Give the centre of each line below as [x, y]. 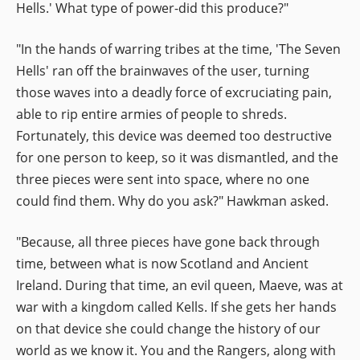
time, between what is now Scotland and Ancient [162, 263]
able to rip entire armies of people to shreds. [151, 114]
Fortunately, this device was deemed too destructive [174, 135]
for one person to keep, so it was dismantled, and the [177, 157]
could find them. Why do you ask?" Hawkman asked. [172, 200]
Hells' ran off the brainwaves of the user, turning [163, 70]
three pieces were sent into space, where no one [163, 179]
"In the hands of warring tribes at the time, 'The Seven [178, 49]
